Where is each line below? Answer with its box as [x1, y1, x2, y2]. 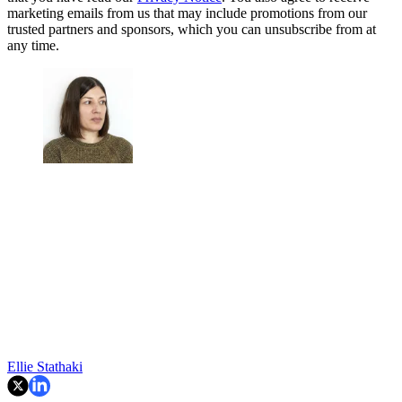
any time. [7, 37, 59, 53]
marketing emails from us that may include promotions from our [7, 4, 367, 21]
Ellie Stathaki [7, 359, 83, 375]
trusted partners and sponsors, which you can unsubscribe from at [7, 21, 376, 37]
